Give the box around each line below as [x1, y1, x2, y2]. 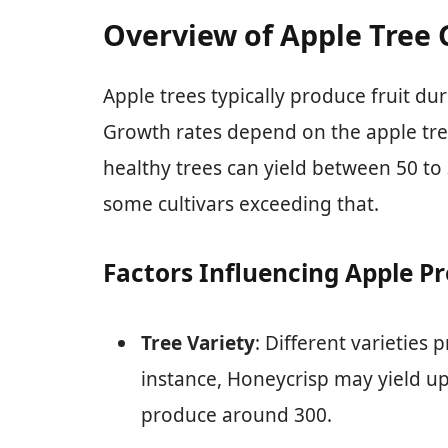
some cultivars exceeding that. [103, 190, 379, 217]
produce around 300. [141, 401, 332, 428]
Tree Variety [141, 329, 255, 356]
